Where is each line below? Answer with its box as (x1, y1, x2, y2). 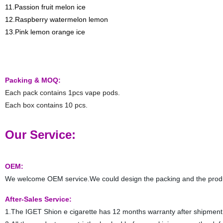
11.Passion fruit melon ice (4, 3, 86, 11)
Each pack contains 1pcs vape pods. (4, 89, 120, 97)
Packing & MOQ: (4, 76, 61, 84)
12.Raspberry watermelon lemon (4, 15, 108, 23)
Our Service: (4, 128, 76, 141)
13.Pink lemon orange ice (4, 28, 85, 36)
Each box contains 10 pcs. (4, 101, 88, 109)
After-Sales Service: (4, 195, 72, 203)
